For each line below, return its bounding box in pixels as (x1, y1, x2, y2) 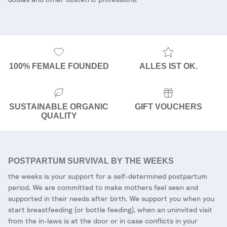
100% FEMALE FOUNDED (9, 62, 109, 70)
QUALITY (41, 111, 77, 120)
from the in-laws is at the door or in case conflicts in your (8, 216, 198, 225)
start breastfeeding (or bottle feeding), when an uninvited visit (8, 205, 212, 214)
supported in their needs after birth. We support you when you (8, 194, 214, 203)
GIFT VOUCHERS (134, 102, 202, 111)
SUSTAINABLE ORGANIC (9, 102, 108, 111)
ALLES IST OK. (139, 62, 198, 70)
